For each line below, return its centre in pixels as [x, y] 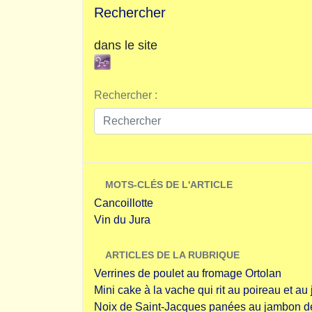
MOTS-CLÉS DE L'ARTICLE [169, 185]
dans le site [126, 45]
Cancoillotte [124, 203]
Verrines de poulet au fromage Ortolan [188, 273]
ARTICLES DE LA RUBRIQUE [172, 255]
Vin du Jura [122, 220]
